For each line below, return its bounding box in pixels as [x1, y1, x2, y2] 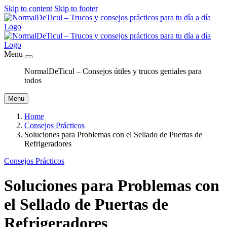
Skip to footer [54, 4, 98, 13]
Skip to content [4, 4, 52, 13]
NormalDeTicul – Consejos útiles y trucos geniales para [24, 67, 202, 75]
